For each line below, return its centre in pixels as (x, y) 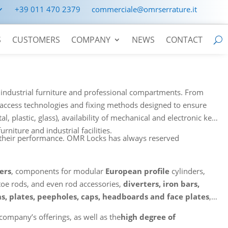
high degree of (148, 217)
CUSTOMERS (36, 40)
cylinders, (188, 171)
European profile (138, 171)
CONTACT (184, 40)
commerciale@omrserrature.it (144, 9)
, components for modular (59, 171)
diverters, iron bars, (162, 183)
